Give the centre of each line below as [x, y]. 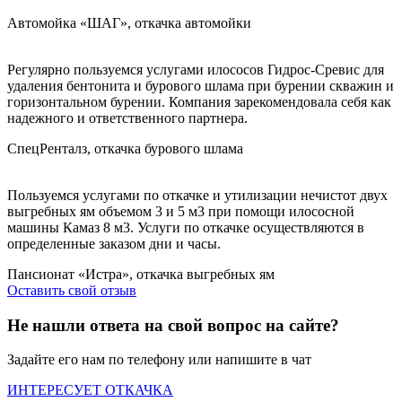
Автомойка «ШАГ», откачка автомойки [129, 22]
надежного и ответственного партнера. [127, 118]
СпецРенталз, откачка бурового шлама [125, 148]
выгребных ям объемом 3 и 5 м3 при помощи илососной [181, 211]
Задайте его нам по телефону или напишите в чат [159, 360]
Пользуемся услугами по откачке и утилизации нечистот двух [197, 195]
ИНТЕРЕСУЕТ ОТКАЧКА [90, 390]
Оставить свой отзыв [72, 290]
